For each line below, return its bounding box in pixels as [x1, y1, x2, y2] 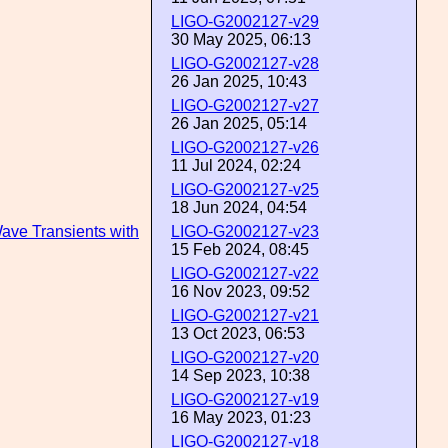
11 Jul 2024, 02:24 [171, 157, 301, 174]
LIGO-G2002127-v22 [171, 265, 319, 282]
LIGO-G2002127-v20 [171, 349, 319, 366]
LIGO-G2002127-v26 [171, 139, 319, 156]
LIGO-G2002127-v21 [171, 307, 319, 324]
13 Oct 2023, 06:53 [171, 325, 305, 342]
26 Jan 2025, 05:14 [171, 115, 307, 132]
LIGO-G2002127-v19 [171, 391, 319, 408]
